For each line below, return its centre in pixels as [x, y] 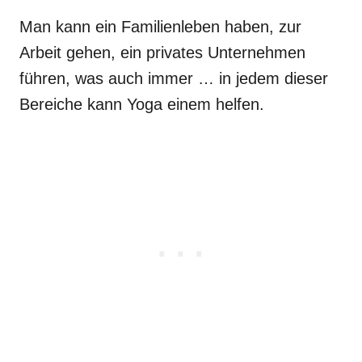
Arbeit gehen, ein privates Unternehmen [162, 52]
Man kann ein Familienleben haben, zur [160, 26]
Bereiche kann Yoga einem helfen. [142, 104]
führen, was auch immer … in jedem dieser [174, 78]
